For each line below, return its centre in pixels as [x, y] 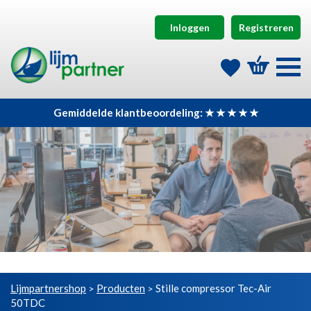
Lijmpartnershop [48, 288]
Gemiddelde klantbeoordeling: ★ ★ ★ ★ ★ [155, 113]
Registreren [266, 27]
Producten [121, 288]
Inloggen [190, 27]
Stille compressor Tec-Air [213, 288]
